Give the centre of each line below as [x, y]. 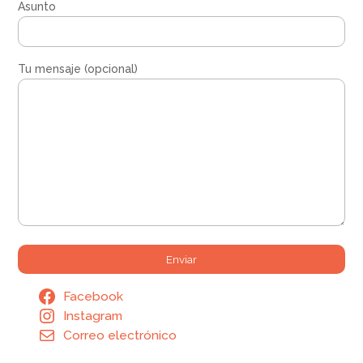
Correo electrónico [120, 335]
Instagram [93, 316]
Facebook [94, 296]
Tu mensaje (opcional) [78, 69]
